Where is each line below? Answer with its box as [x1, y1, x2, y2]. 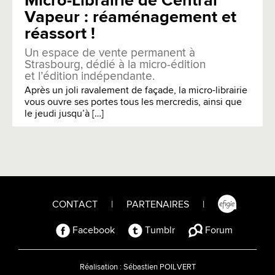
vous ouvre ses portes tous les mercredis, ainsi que [25, 97, 242, 107]
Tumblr [142, 225, 175, 236]
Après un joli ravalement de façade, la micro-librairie [25, 85, 247, 96]
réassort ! [25, 25, 95, 42]
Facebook [70, 225, 115, 236]
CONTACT [52, 199, 98, 210]
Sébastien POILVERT [123, 263, 196, 271]
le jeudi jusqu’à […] [25, 109, 104, 119]
